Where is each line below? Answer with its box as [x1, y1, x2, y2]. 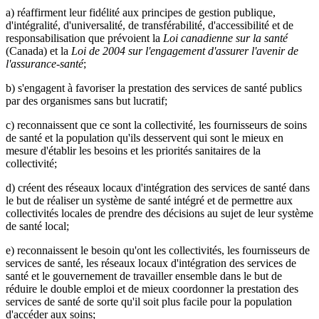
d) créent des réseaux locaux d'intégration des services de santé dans [6, 181, 310, 194]
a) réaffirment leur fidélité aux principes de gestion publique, [6, 6, 276, 19]
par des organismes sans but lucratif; [6, 94, 167, 107]
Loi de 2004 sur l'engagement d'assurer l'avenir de [71, 44, 298, 57]
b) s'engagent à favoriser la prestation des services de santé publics [6, 81, 302, 94]
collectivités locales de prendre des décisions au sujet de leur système [6, 206, 313, 219]
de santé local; [6, 219, 69, 232]
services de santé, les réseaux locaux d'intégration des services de [6, 256, 296, 269]
